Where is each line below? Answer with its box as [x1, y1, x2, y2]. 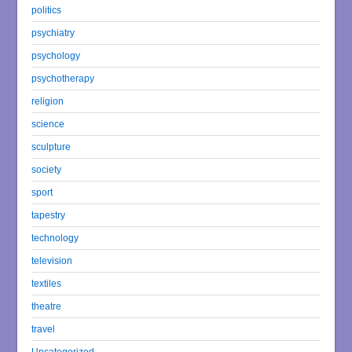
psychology [31, 49, 81, 60]
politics [31, 4, 62, 15]
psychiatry [31, 27, 75, 38]
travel [31, 323, 56, 334]
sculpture [31, 141, 71, 152]
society [31, 163, 62, 174]
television [31, 255, 73, 266]
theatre [31, 300, 62, 311]
